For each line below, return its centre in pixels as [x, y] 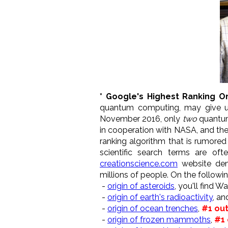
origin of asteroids [141, 186]
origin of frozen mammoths [159, 219]
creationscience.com [139, 163]
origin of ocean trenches [153, 208]
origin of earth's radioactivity [160, 197]
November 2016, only [141, 119]
